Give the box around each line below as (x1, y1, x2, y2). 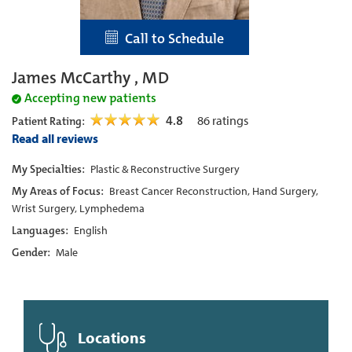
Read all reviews (12, 130, 98, 146)
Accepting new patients (24, 89, 156, 106)
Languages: (12, 222, 71, 237)
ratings (210, 112, 253, 128)
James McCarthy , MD (12, 66, 169, 89)
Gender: (12, 244, 53, 259)
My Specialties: (12, 161, 87, 176)
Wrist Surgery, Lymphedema (12, 200, 145, 215)
